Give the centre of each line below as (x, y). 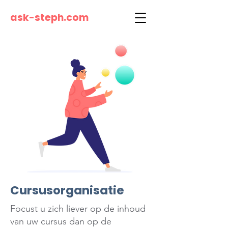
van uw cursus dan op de (61, 221)
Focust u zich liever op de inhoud (78, 209)
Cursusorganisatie (67, 190)
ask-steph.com (49, 18)
